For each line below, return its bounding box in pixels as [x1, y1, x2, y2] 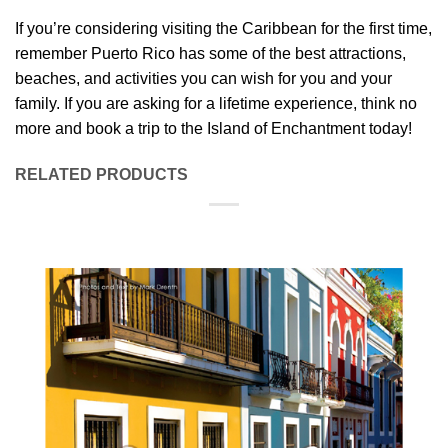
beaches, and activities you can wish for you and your [15, 70, 392, 88]
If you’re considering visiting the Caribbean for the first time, [15, 20, 432, 38]
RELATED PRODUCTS [15, 166, 188, 184]
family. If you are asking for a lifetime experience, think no [15, 95, 417, 113]
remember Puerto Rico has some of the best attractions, [15, 45, 406, 63]
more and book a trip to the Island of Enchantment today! [15, 120, 412, 138]
